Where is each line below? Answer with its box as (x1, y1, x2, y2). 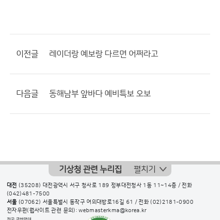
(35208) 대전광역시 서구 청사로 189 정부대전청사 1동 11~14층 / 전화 (17, 183, 192, 189)
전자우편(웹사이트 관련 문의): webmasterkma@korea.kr (7, 208, 147, 214)
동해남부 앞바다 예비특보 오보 (49, 89, 151, 98)
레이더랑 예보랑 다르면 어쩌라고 (49, 50, 158, 58)
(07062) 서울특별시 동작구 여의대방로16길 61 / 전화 (17, 199, 151, 205)
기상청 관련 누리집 (59, 165, 122, 174)
